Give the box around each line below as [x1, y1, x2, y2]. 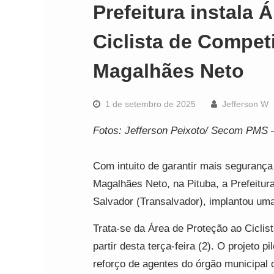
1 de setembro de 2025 [105, 99, 196, 109]
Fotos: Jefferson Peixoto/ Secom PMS [93, 125, 268, 136]
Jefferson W [222, 99, 268, 109]
